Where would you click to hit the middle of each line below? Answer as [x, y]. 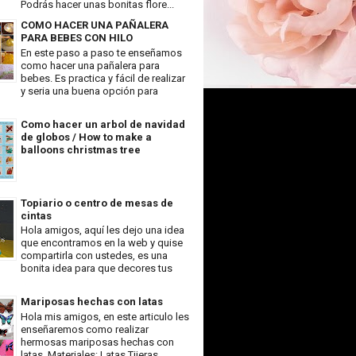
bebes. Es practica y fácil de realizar [103, 78]
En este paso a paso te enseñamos [101, 52]
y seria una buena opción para [89, 91]
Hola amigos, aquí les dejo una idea [103, 230]
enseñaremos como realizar [85, 329]
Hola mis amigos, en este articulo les [105, 316]
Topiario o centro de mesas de [97, 203]
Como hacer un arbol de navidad [103, 124]
